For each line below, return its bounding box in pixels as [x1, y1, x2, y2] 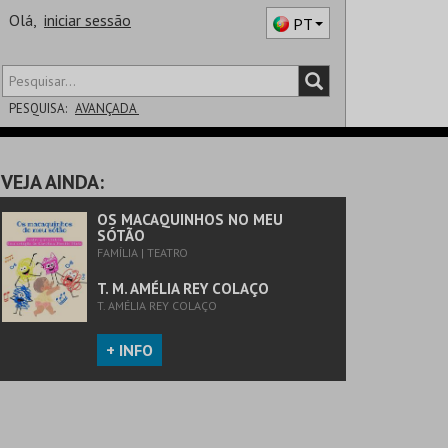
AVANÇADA [75, 100, 139, 117]
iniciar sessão [44, 10, 131, 30]
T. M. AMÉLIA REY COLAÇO [97, 279, 269, 298]
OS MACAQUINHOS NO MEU [97, 210, 283, 229]
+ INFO [106, 340, 153, 360]
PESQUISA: [9, 100, 67, 117]
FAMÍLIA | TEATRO [97, 245, 188, 260]
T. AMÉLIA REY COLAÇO [97, 298, 217, 313]
